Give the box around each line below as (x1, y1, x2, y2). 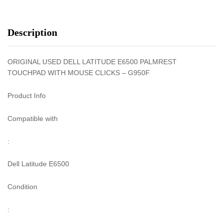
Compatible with (7, 114, 58, 122)
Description (7, 27, 57, 38)
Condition (7, 183, 37, 191)
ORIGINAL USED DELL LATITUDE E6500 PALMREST (7, 58, 177, 66)
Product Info (7, 92, 46, 100)
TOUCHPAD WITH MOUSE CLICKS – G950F (7, 69, 150, 77)
